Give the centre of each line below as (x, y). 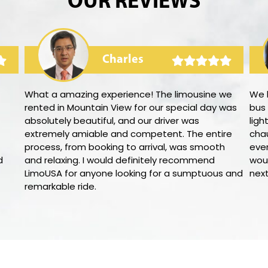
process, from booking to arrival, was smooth (124, 147)
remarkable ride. (60, 186)
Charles (123, 60)
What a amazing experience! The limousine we (128, 94)
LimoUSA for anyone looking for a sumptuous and (133, 173)
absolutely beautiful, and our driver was (112, 121)
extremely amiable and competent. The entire (128, 134)
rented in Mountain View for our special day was (130, 107)
